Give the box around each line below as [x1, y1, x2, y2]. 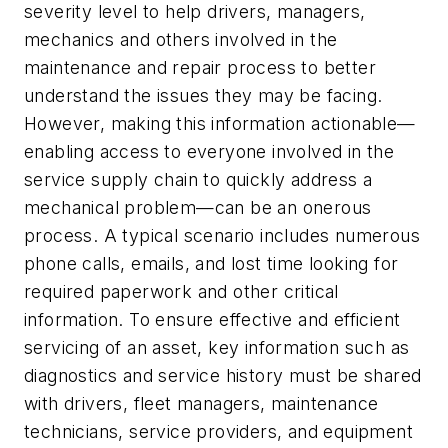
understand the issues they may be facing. [24, 85, 388, 107]
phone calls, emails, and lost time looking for [24, 253, 399, 275]
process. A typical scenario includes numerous [24, 225, 420, 247]
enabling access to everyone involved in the [24, 141, 395, 163]
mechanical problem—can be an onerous [24, 197, 372, 219]
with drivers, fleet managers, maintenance [24, 393, 379, 415]
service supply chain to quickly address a [24, 169, 373, 191]
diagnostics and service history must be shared [24, 365, 422, 387]
